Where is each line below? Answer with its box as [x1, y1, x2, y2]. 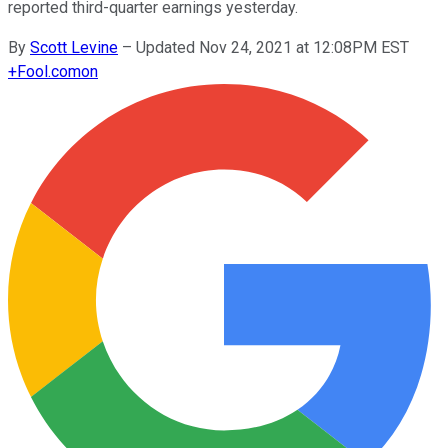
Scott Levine [30, 37, 118, 57]
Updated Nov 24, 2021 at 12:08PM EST [136, 37, 409, 57]
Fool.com [17, 61, 81, 81]
